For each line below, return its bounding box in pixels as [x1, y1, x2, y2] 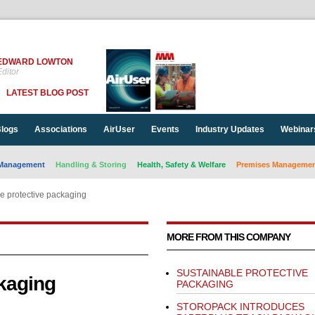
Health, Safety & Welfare [136, 160, 226, 169]
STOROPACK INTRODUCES [176, 301, 304, 312]
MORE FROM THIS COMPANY [166, 231, 290, 243]
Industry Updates [195, 124, 264, 134]
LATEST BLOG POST [6, 88, 89, 98]
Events [150, 124, 179, 134]
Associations [34, 124, 87, 134]
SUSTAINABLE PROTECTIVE [176, 267, 308, 278]
